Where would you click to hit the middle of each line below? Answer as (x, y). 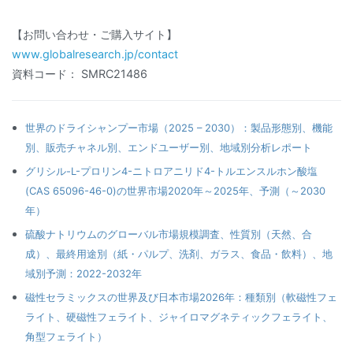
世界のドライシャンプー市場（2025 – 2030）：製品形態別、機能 (179, 128)
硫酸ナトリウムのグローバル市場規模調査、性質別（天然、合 (169, 234)
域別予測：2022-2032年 (84, 274)
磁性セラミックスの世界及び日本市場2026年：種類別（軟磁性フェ (182, 297)
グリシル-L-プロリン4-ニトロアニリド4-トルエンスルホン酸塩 (172, 171)
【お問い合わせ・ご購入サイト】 (95, 35)
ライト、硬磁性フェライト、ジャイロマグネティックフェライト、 (179, 317)
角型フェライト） (67, 337)
